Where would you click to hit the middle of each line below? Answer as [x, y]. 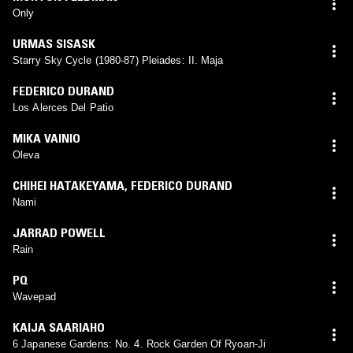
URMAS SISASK [54, 43]
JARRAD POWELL [59, 232]
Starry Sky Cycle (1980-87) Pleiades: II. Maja [118, 60]
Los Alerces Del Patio [63, 107]
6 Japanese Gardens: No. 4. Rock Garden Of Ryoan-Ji [139, 344]
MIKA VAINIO [46, 137]
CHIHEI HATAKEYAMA [69, 185]
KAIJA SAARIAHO [59, 327]
